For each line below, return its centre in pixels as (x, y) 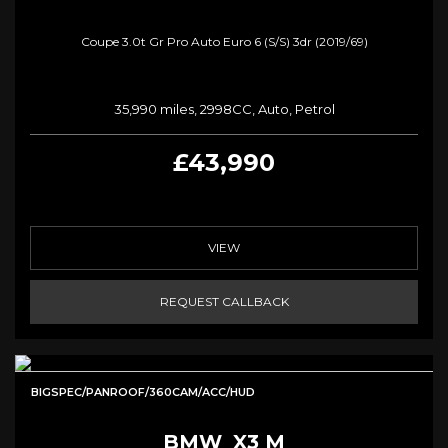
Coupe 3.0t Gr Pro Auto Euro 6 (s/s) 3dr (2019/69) (224, 41)
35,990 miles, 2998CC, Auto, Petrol (224, 108)
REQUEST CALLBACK (224, 301)
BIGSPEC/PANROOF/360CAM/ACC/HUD (143, 391)
